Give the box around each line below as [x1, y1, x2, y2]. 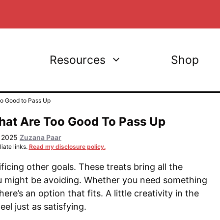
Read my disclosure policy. [28, 143, 106, 150]
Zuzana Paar [20, 133, 61, 141]
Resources [50, 53, 106, 67]
